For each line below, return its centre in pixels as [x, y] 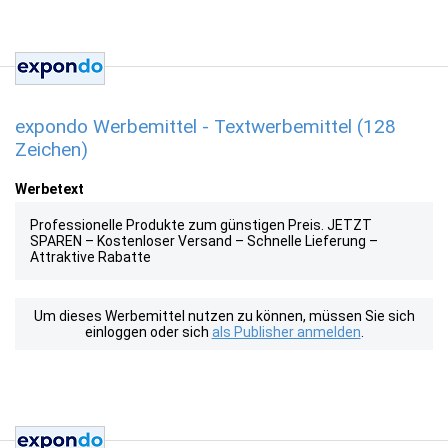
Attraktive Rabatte [90, 257]
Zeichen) [51, 149]
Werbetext [49, 189]
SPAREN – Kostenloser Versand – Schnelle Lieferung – [204, 241]
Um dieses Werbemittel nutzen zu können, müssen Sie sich [224, 316]
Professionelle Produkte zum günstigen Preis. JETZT [201, 225]
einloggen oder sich [148, 332]
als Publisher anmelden [286, 332]
